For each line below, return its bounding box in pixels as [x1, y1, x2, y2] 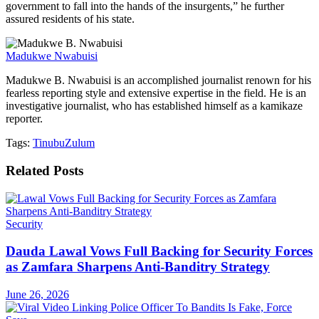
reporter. [6, 113, 43, 125]
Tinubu [33, 137, 65, 150]
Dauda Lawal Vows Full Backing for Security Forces [6, 244, 313, 259]
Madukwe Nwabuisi [6, 50, 98, 63]
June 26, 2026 [6, 288, 69, 301]
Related [6, 162, 50, 178]
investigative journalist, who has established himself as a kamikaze [6, 100, 303, 113]
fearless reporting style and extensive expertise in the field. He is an [6, 87, 306, 100]
